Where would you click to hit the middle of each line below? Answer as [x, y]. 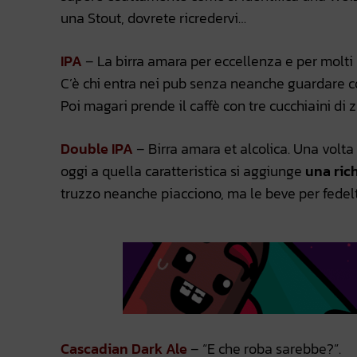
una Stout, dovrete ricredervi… [153, 18]
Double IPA [97, 149]
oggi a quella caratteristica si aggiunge [183, 171]
